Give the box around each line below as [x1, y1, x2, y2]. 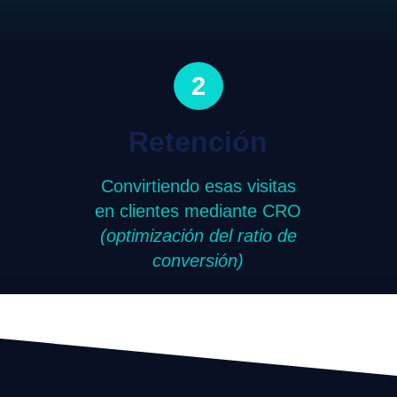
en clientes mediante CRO [95, 201, 302, 222]
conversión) [152, 251, 245, 271]
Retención [128, 126, 269, 159]
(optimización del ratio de [99, 226, 297, 246]
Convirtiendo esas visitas [100, 176, 296, 197]
